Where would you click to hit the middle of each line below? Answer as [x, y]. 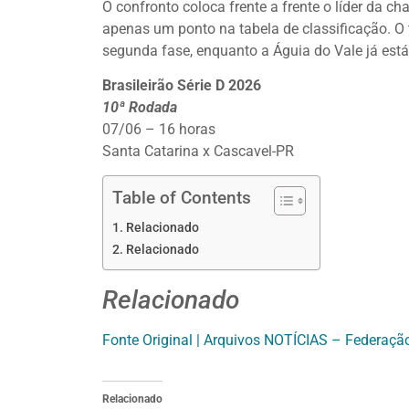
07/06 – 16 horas [159, 130]
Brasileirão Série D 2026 [182, 86]
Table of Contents [182, 198]
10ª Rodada [140, 108]
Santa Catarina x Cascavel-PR [198, 152]
